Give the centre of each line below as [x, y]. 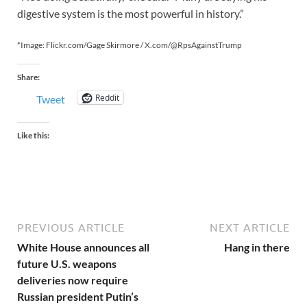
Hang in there [257, 247]
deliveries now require [73, 280]
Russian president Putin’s [78, 296]
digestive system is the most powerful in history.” [131, 13]
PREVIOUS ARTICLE [71, 227]
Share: [28, 77]
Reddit [107, 98]
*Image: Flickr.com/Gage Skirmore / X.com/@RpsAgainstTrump [130, 45]
